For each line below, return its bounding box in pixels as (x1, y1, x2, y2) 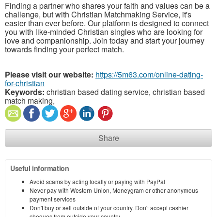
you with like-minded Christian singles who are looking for (5, 26, 202, 37)
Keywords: (5, 86, 45, 97)
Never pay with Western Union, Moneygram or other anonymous (30, 186, 198, 194)
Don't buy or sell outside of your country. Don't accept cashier (30, 203, 188, 212)
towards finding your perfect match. (5, 43, 124, 55)
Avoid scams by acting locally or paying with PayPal (30, 177, 165, 186)
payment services (30, 194, 76, 203)
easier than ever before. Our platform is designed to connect (5, 17, 209, 29)
